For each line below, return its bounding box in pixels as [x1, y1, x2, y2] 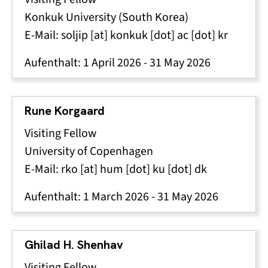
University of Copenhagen [25, 143, 153, 159]
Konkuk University [25, 9, 116, 25]
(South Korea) [116, 9, 188, 25]
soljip [61, 27, 88, 43]
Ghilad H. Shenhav [25, 237, 123, 252]
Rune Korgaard [25, 103, 105, 118]
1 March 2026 [83, 188, 149, 205]
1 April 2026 [83, 54, 141, 71]
